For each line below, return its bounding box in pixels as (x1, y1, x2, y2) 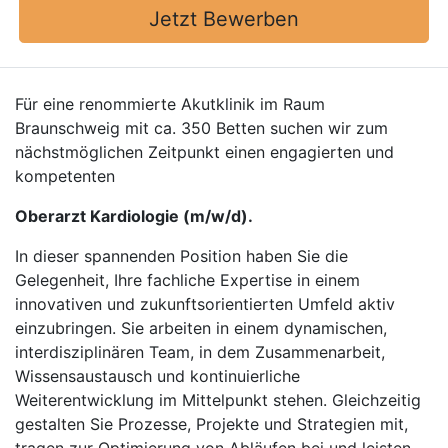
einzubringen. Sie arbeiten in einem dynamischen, (15, 318, 387, 338)
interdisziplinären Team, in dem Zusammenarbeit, (15, 342, 385, 362)
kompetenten (15, 166, 115, 186)
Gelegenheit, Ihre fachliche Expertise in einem (15, 270, 360, 290)
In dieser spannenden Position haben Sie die (15, 246, 348, 266)
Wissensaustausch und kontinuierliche (15, 366, 300, 386)
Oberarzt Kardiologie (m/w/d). (15, 206, 253, 226)
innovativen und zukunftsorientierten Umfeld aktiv (15, 294, 395, 314)
